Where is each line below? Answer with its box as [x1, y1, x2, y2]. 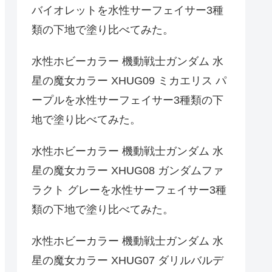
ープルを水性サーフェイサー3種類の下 [32, 94, 223, 107]
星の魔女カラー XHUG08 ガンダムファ [32, 165, 223, 177]
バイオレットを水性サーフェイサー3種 [32, 4, 223, 17]
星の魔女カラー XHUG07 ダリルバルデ [32, 254, 223, 267]
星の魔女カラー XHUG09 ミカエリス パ [32, 75, 226, 87]
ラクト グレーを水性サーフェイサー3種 [32, 184, 226, 197]
